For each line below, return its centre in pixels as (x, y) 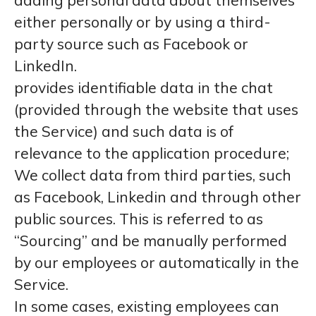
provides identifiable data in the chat (144, 87)
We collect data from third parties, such (153, 175)
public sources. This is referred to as (139, 219)
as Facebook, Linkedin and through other (158, 197)
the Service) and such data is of (124, 131)
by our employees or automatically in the (157, 262)
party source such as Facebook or (131, 44)
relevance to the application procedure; (152, 153)
